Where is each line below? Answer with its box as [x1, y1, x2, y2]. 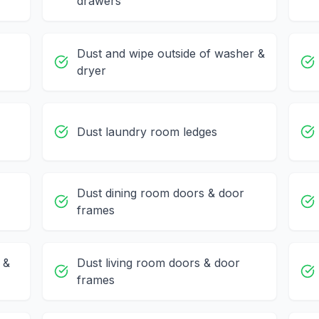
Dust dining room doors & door [76, 186, 244, 201]
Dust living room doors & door [76, 256, 240, 271]
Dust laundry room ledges [76, 125, 217, 140]
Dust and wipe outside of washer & [76, 46, 265, 61]
